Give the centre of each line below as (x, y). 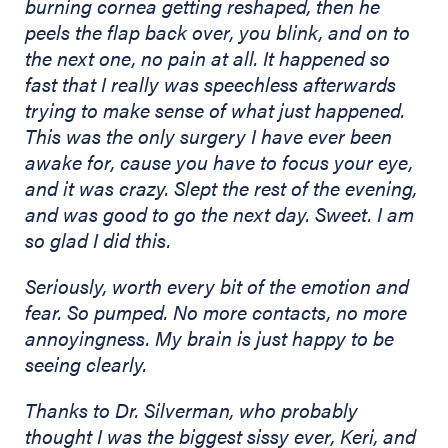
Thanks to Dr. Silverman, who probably (191, 410)
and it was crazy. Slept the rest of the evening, (221, 188)
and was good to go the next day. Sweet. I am (219, 214)
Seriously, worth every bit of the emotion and (217, 286)
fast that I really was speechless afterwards (210, 84)
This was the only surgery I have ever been (208, 136)
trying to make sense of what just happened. (215, 110)
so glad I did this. (98, 240)
